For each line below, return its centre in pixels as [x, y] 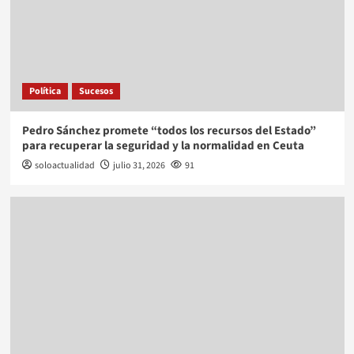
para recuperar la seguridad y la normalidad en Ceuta [163, 145]
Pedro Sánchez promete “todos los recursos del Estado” [169, 130]
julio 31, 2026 [139, 165]
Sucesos [96, 91]
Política [45, 91]
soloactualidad [64, 165]
